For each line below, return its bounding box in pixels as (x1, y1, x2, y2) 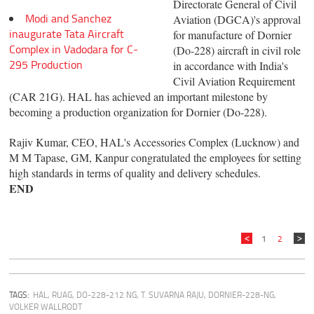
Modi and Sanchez (25, 10, 112, 26)
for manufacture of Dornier (172, 27, 292, 43)
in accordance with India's (172, 58, 288, 74)
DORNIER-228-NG (208, 289, 275, 301)
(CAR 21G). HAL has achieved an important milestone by (9, 89, 268, 104)
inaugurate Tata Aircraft (9, 25, 125, 41)
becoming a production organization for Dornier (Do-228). (9, 104, 268, 120)
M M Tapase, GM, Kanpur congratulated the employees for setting (9, 150, 302, 165)
